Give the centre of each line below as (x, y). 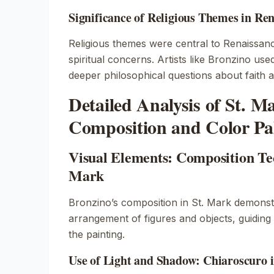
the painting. (97, 234)
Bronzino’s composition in (130, 202)
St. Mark (211, 202)
